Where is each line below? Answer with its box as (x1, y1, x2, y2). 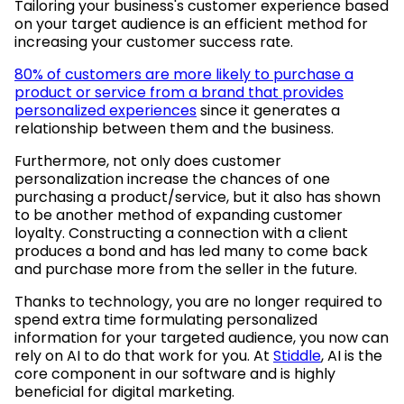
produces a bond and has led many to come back (14, 240, 368, 262)
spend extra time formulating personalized (14, 308, 317, 330)
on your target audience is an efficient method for (14, 13, 368, 34)
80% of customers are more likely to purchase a (14, 63, 353, 85)
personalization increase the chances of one (14, 168, 330, 189)
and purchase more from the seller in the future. (14, 258, 357, 280)
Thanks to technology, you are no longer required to (14, 290, 382, 312)
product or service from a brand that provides (14, 81, 344, 103)
